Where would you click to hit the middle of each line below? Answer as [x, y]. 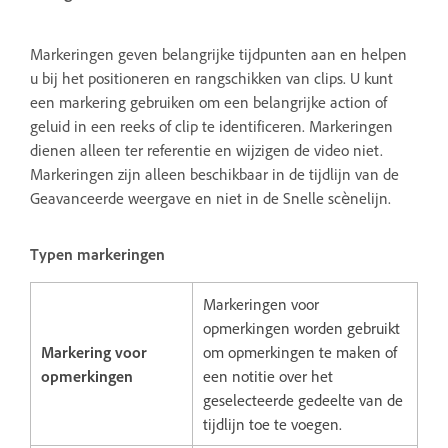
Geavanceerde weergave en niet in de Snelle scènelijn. [210, 197]
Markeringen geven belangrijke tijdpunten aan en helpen [218, 53]
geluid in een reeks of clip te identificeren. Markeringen [211, 125]
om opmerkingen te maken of [300, 351]
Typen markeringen [97, 253]
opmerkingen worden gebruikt [301, 327]
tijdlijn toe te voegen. [272, 423]
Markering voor [94, 351]
